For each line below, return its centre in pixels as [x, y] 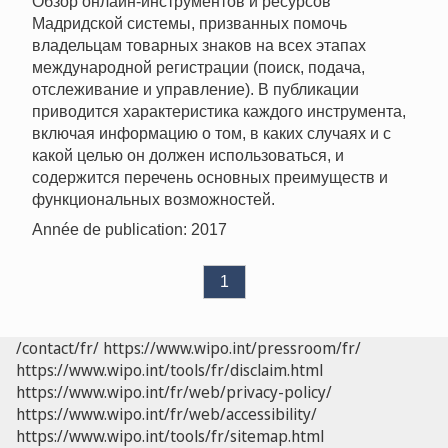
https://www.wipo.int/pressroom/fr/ [232, 348]
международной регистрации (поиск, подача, [198, 68]
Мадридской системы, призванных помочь [189, 24]
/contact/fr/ [57, 348]
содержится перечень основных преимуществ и [210, 178]
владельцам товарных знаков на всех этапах [199, 46]
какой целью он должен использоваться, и [188, 156]
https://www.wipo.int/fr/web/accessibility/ [166, 414]
